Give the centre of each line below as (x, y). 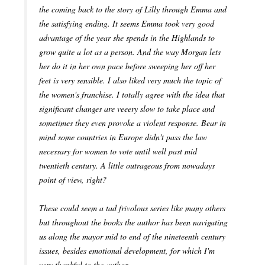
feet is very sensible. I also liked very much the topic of (130, 80)
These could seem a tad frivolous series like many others (132, 208)
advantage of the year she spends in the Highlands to (127, 38)
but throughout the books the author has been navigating (133, 222)
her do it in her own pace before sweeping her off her (127, 66)
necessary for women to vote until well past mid (118, 151)
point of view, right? (73, 180)
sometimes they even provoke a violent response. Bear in (132, 123)
